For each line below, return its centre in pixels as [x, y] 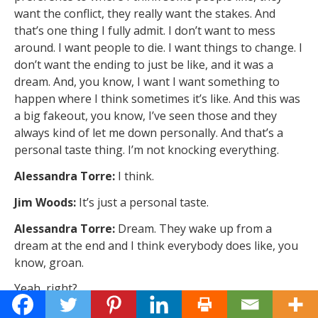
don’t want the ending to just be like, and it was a [144, 65]
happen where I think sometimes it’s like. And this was [157, 99]
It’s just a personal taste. [145, 202]
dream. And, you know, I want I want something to [147, 82]
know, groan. [50, 262]
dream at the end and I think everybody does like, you [156, 245]
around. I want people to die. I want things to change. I [158, 48]
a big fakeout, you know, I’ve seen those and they [146, 116]
